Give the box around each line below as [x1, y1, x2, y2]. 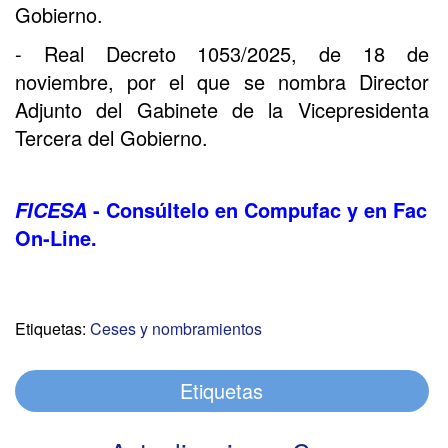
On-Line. [15, 223, 97, 252]
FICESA [15, 196, 93, 224]
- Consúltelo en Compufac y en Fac [93, 195, 427, 224]
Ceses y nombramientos [90, 317, 262, 340]
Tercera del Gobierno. [15, 123, 208, 152]
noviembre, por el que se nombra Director [15, 67, 429, 96]
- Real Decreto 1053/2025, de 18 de [15, 39, 429, 68]
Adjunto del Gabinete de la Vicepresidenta [15, 95, 429, 124]
